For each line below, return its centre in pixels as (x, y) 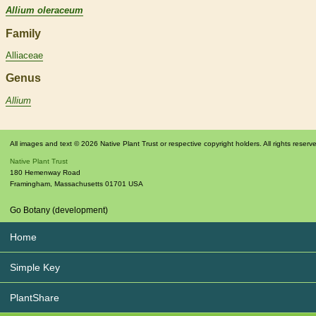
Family (23, 33)
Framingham (30, 184)
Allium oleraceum (44, 10)
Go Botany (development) (59, 211)
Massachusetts (79, 184)
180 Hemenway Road (45, 173)
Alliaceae (24, 56)
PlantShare (35, 298)
